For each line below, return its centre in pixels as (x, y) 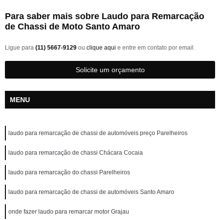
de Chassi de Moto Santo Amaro (72, 27)
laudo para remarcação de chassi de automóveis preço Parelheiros (98, 133)
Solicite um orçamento (110, 70)
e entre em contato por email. (155, 48)
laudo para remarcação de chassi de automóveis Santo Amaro (91, 192)
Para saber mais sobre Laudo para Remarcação (105, 16)
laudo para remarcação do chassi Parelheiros (69, 172)
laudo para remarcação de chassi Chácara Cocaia (76, 153)
